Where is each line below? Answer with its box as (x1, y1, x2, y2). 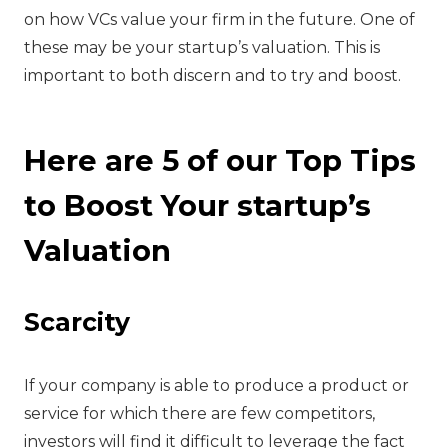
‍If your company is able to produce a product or (24, 376, 409, 396)
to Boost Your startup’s (24, 188, 371, 224)
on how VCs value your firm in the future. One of (24, 10, 415, 30)
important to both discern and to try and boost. (24, 66, 401, 86)
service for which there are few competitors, (24, 404, 375, 424)
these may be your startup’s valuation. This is (24, 38, 380, 58)
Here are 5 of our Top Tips (24, 143, 416, 179)
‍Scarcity (24, 307, 130, 338)
